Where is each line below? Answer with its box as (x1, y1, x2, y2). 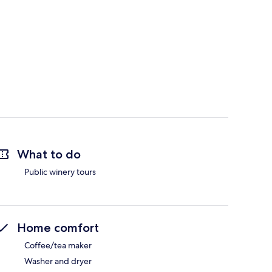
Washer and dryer (24, 256, 92, 267)
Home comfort (17, 220, 99, 236)
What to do (17, 147, 81, 162)
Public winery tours (24, 166, 96, 178)
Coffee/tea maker (24, 240, 92, 251)
